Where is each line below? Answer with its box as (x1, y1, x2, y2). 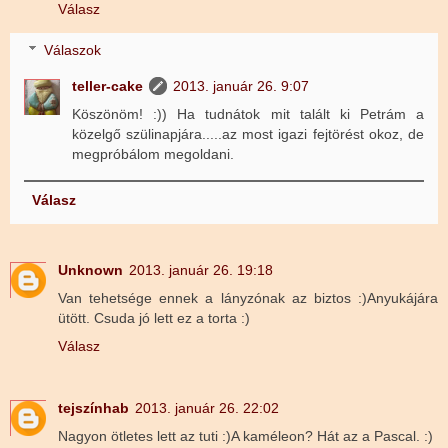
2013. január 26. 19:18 (129, 261, 273, 278)
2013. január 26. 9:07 (173, 78, 310, 95)
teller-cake (72, 78, 144, 95)
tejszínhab (58, 399, 129, 416)
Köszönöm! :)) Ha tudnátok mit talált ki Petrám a (72, 106, 424, 123)
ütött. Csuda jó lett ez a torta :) (58, 309, 250, 326)
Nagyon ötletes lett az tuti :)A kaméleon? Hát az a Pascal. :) (58, 427, 433, 444)
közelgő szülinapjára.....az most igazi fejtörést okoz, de (72, 126, 424, 143)
